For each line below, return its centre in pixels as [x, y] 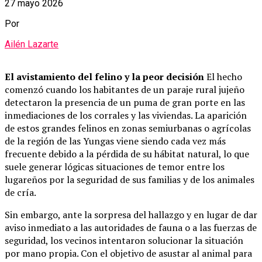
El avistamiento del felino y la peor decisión [104, 77]
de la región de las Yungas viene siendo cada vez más [115, 141]
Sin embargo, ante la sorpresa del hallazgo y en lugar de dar [131, 215]
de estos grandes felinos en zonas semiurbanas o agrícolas [128, 128]
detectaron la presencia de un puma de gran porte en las [125, 103]
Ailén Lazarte [32, 44]
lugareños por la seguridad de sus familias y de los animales [130, 180]
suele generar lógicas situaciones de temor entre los [115, 167]
